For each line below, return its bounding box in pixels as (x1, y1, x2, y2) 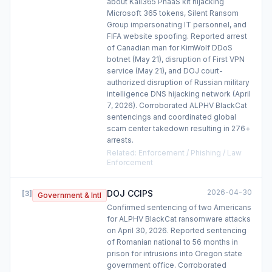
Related (107, 148, 135, 157)
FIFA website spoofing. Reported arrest (107, 32, 247, 41)
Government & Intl (38, 191, 101, 200)
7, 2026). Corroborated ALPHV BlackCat (107, 101, 247, 110)
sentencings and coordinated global (107, 112, 236, 121)
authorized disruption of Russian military (107, 78, 250, 87)
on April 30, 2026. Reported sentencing (107, 226, 246, 235)
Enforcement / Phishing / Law (138, 148, 242, 157)
